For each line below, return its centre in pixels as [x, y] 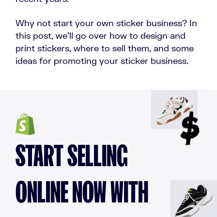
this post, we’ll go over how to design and [101, 35]
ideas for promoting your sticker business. [102, 61]
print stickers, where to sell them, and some [105, 48]
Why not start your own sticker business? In [106, 23]
